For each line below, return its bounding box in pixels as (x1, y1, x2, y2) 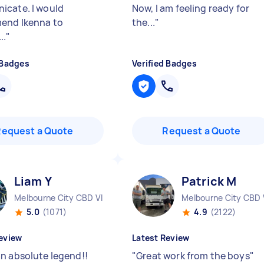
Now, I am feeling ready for (132, 2, 250, 15)
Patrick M (181, 173, 237, 189)
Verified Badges (132, 58, 197, 69)
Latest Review (132, 232, 190, 243)
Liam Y (14, 173, 52, 189)
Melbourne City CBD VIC (14, 192, 109, 203)
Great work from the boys (136, 249, 250, 262)
